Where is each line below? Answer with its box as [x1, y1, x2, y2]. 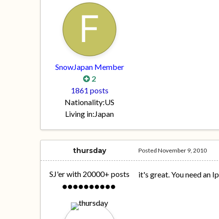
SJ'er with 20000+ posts [49, 169, 130, 179]
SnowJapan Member [55, 62, 124, 72]
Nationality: [65, 97, 105, 107]
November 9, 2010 [158, 147, 207, 154]
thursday [73, 146, 107, 155]
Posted [138, 147, 158, 154]
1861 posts [70, 86, 109, 95]
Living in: [65, 109, 95, 119]
